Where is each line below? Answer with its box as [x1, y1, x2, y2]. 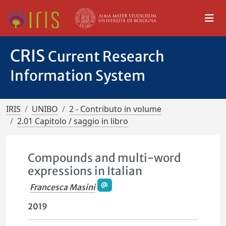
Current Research [48, 47, 164, 66]
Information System [10, 67, 145, 85]
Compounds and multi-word [28, 151, 182, 165]
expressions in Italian [28, 164, 143, 178]
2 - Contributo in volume [69, 103, 161, 115]
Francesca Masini [30, 182, 96, 193]
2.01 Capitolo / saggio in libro [17, 116, 128, 127]
